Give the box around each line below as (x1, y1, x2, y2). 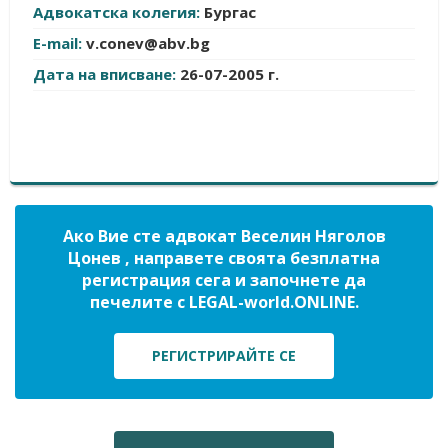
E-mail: (33, 33, 86, 53)
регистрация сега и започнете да (82, 269, 366, 291)
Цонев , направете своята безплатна (68, 247, 380, 269)
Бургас (204, 2, 256, 22)
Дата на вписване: (33, 64, 180, 84)
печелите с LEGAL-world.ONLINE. (89, 291, 359, 313)
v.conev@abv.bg (86, 33, 210, 53)
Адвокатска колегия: (33, 2, 204, 22)
